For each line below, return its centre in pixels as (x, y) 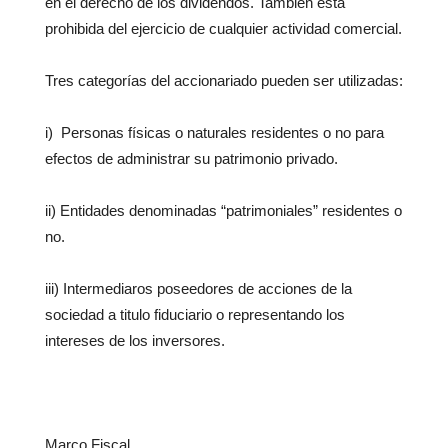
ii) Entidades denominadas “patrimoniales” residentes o (223, 211)
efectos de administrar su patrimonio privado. (191, 159)
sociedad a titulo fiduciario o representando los (195, 315)
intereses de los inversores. (135, 341)
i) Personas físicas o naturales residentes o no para (214, 133)
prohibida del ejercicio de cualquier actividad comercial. (223, 29)
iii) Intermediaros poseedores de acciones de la (198, 289)
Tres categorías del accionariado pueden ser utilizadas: (224, 81)
